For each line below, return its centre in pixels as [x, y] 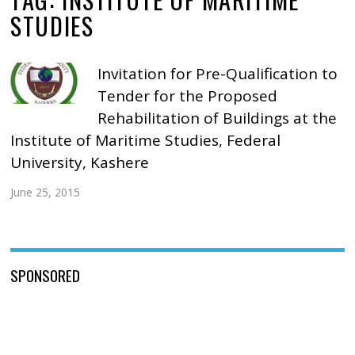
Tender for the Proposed [187, 96]
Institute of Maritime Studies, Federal [146, 141]
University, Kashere [80, 163]
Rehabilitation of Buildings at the [217, 118]
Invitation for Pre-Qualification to [217, 74]
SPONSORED [46, 275]
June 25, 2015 [46, 193]
